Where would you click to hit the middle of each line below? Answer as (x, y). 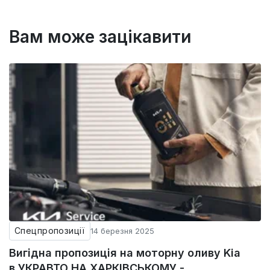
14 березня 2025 (122, 231)
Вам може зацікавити (100, 37)
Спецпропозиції (50, 231)
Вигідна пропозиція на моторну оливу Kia (125, 253)
